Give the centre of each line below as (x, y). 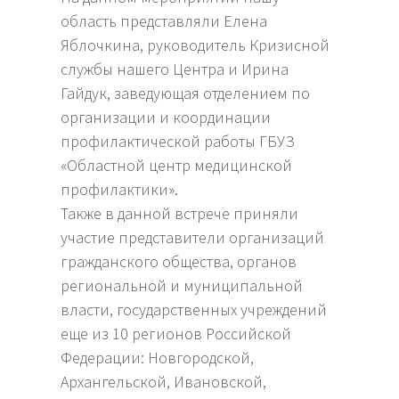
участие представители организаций (193, 238)
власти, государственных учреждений (194, 310)
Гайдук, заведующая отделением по (186, 94)
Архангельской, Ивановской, (164, 382)
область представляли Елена (164, 21)
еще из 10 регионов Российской (176, 334)
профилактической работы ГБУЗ (178, 142)
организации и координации (166, 118)
